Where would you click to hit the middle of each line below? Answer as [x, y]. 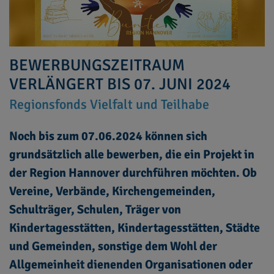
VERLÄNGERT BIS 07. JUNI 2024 [120, 85]
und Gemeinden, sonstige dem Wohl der [113, 246]
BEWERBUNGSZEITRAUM [97, 66]
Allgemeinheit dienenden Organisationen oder [131, 265]
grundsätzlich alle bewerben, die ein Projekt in [132, 155]
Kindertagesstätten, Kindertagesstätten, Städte [135, 228]
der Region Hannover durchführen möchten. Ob [133, 173]
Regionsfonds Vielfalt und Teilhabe [109, 105]
